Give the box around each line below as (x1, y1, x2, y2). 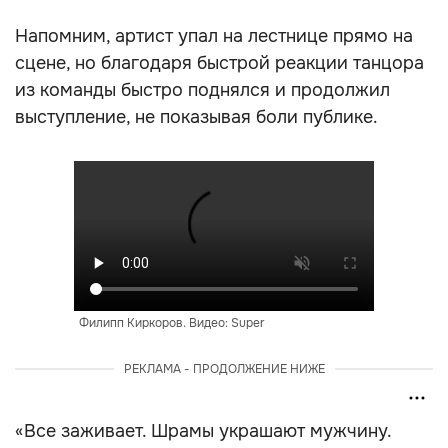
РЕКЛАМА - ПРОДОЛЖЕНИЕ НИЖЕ (123, 361, 325, 377)
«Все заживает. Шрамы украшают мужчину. (15, 420, 391, 442)
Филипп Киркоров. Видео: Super (79, 315, 264, 331)
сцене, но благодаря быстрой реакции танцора (15, 52, 424, 74)
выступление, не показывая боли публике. (15, 106, 378, 128)
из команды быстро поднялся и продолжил (15, 79, 390, 101)
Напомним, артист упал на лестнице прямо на (15, 25, 413, 47)
